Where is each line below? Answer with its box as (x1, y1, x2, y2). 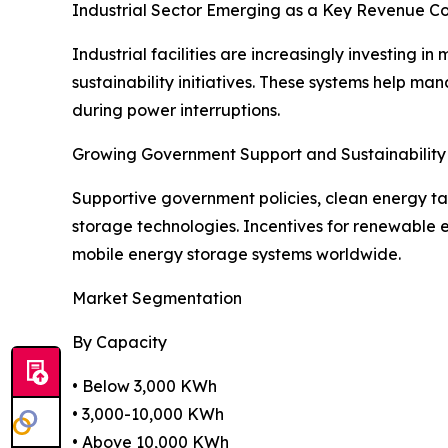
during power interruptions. (72, 100, 280, 121)
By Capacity (72, 332, 167, 353)
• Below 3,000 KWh (72, 376, 217, 397)
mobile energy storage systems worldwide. (72, 244, 401, 265)
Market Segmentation (72, 288, 242, 309)
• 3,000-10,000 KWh (72, 404, 224, 425)
